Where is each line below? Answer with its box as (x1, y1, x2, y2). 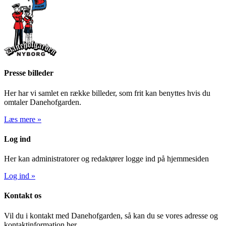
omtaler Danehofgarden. (4, 97, 81, 106)
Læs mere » (4, 115, 41, 124)
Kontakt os (4, 191, 41, 200)
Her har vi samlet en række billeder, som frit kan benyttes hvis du (4, 88, 210, 97)
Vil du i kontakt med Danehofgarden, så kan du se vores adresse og (4, 211, 218, 220)
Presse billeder (4, 69, 53, 78)
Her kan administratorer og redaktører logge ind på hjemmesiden (4, 154, 209, 163)
